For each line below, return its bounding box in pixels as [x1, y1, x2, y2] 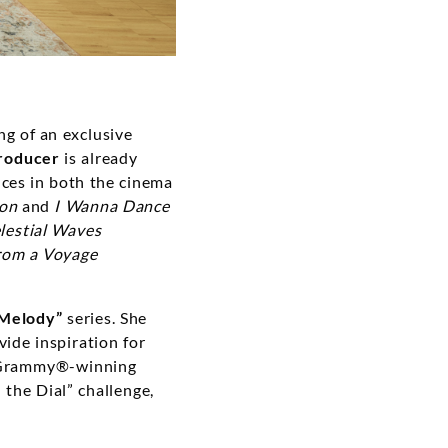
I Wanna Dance [54, 196, 170, 216]
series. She [62, 308, 148, 328]
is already [60, 148, 138, 168]
